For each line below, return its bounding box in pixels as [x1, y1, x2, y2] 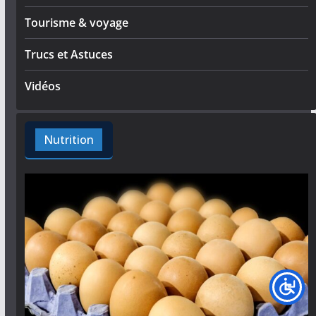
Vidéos [24, 78, 61, 94]
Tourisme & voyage [24, 14, 128, 30]
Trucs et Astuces [24, 46, 113, 62]
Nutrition [43, 131, 94, 147]
